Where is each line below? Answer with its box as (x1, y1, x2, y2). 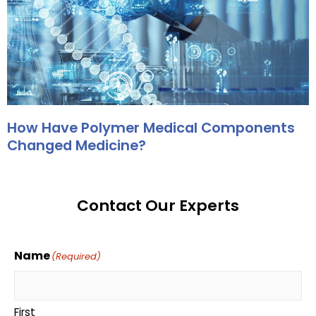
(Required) (51, 250, 101, 264)
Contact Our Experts (77, 195, 239, 217)
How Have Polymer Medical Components (7, 118, 295, 138)
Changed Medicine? (7, 135, 146, 156)
